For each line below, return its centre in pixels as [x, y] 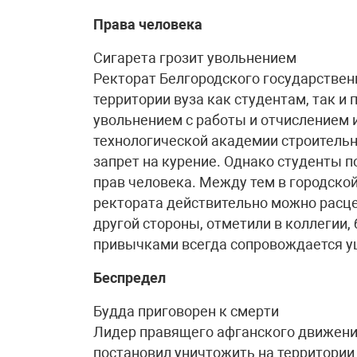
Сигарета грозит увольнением [195, 58]
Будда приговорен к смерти [186, 311]
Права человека [148, 24]
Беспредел [129, 278]
